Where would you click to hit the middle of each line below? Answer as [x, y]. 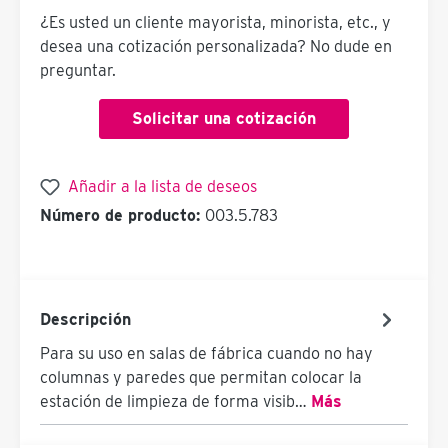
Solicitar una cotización [224, 119]
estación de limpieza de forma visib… [175, 402]
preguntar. [78, 71]
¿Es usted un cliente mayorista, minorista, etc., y [215, 23]
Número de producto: [122, 216]
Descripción [85, 319]
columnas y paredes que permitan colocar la [201, 378]
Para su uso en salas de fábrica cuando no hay [206, 354]
